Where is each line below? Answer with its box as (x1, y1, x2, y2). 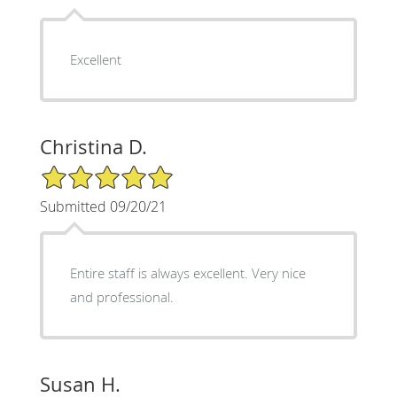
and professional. (69, 287, 174, 306)
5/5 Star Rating (39, 162, 128, 180)
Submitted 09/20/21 (39, 196, 167, 216)
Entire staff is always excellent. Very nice (69, 263, 252, 282)
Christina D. (39, 133, 147, 160)
